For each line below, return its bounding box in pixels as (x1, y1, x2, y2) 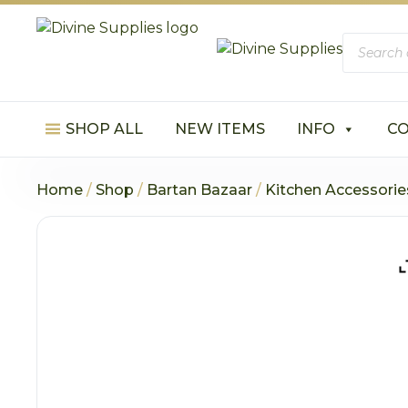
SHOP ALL (66, 120, 144, 138)
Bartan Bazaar (147, 181, 253, 199)
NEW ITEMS (175, 120, 266, 138)
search (341, 45, 390, 63)
